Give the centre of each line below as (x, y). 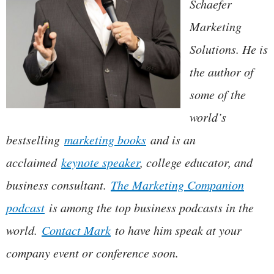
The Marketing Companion (177, 185)
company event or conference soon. (92, 253)
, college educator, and (196, 162)
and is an (171, 140)
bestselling (35, 140)
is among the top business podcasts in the (149, 208)
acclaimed (34, 162)
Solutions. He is (229, 49)
